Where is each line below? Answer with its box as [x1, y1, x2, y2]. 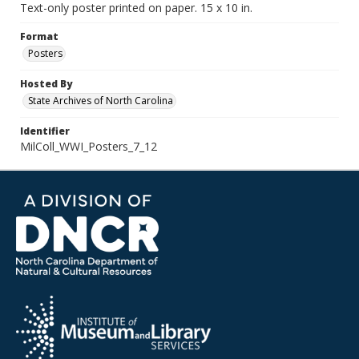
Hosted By [20, 77, 72, 91]
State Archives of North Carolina [28, 94, 173, 107]
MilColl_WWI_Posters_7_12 [20, 139, 157, 154]
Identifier [20, 124, 70, 138]
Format [20, 30, 58, 43]
